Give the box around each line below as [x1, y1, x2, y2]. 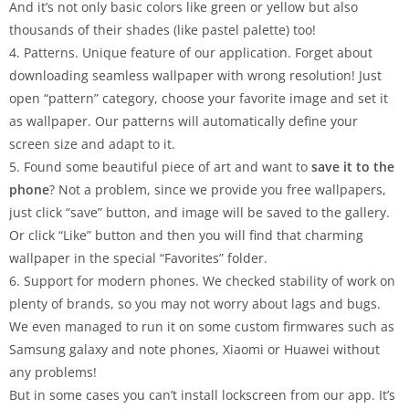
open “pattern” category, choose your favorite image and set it [9, 89, 388, 107]
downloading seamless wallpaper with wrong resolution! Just [9, 67, 382, 84]
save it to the [311, 158, 394, 175]
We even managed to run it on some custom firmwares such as [9, 318, 394, 335]
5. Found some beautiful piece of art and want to [9, 158, 311, 175]
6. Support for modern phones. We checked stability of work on [9, 272, 395, 289]
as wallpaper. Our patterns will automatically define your [9, 112, 358, 130]
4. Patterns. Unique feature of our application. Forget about [9, 44, 372, 61]
